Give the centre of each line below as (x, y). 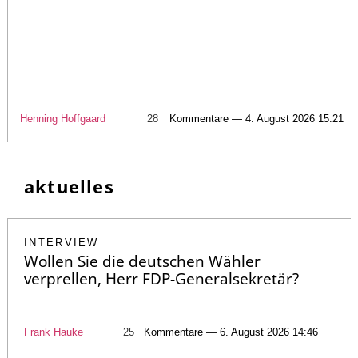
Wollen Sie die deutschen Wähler (142, 261)
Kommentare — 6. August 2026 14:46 (231, 332)
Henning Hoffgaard (62, 118)
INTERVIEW (62, 242)
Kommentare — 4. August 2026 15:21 (256, 118)
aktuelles (69, 186)
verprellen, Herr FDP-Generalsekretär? (161, 278)
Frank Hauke (54, 332)
